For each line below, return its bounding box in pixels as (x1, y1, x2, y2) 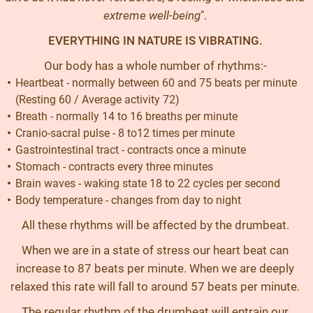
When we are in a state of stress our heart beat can (22, 243, 289, 257)
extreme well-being (103, 8, 201, 22)
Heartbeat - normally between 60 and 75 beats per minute (15, 76, 297, 89)
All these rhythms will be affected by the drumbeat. (21, 218, 289, 232)
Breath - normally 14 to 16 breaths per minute (15, 110, 238, 123)
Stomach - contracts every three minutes (15, 160, 213, 173)
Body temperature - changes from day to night (15, 194, 241, 207)
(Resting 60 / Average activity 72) (15, 93, 180, 106)
